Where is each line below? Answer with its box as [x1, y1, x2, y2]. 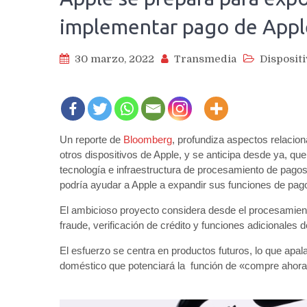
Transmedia [174, 53, 236, 66]
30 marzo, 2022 [75, 53, 154, 66]
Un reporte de [60, 134, 123, 146]
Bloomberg [123, 134, 172, 146]
